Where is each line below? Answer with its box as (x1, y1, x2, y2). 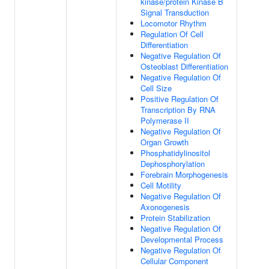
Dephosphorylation (141, 158, 205, 169)
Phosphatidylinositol (141, 147, 210, 159)
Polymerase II (141, 115, 189, 126)
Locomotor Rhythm (141, 17, 207, 29)
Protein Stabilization (141, 212, 210, 223)
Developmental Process (141, 234, 223, 245)
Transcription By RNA (141, 104, 216, 115)
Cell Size (141, 82, 172, 94)
